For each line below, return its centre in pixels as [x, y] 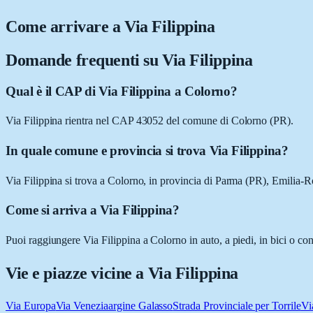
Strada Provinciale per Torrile [237, 306]
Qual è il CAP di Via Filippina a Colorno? [122, 91]
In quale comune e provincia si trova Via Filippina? [147, 151]
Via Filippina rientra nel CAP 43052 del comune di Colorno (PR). [150, 121]
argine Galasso [141, 306]
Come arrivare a [65, 26]
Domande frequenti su [84, 60]
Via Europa [31, 306]
